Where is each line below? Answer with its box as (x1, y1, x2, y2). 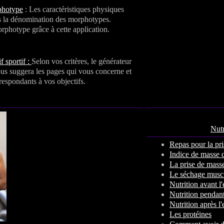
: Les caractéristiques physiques (23, 5, 124, 13)
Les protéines (169, 210, 211, 218)
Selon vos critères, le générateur (31, 57, 131, 65)
